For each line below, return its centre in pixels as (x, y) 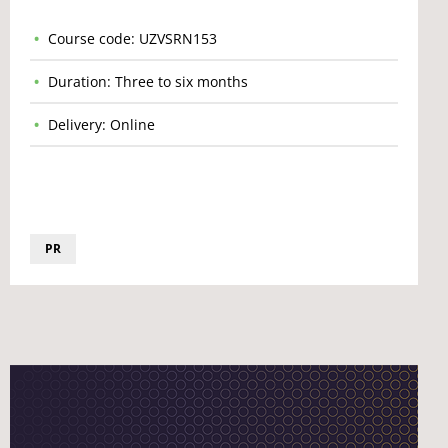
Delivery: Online (101, 124)
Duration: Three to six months (148, 81)
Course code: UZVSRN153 (132, 38)
